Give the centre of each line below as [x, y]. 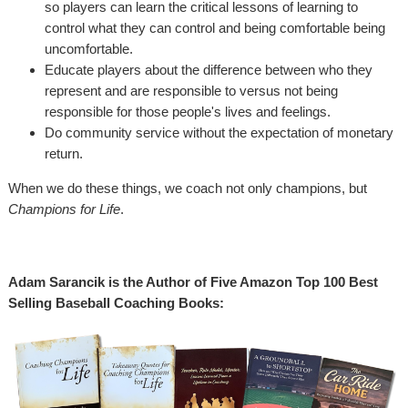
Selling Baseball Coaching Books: [116, 303]
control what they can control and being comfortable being [215, 28]
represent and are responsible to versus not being [191, 91]
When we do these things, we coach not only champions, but [188, 188]
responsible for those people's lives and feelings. [188, 112]
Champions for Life [64, 209]
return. [64, 153]
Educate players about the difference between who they [209, 70]
